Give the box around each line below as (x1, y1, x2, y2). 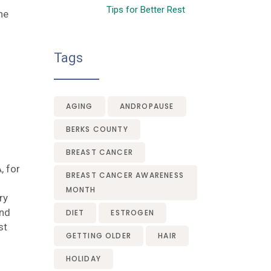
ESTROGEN (111, 207, 154, 218)
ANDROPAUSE (119, 101, 174, 111)
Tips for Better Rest (106, 4, 185, 15)
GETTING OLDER (65, 230, 132, 241)
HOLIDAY (65, 253, 101, 264)
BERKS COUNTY (65, 124, 128, 134)
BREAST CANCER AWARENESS (65, 170, 184, 180)
